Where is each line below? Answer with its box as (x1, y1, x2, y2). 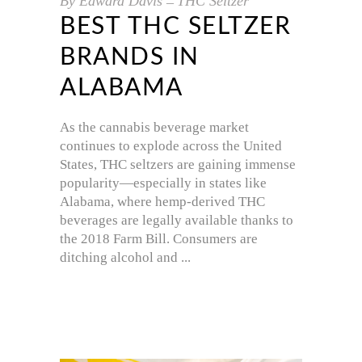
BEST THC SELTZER (60, 15, 291, 39)
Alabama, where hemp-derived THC (60, 194, 265, 209)
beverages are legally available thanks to (60, 213, 293, 228)
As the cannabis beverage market (60, 120, 249, 135)
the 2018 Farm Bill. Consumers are (60, 231, 258, 246)
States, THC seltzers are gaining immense (60, 157, 296, 172)
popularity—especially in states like (60, 175, 267, 191)
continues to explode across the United (60, 138, 282, 154)
